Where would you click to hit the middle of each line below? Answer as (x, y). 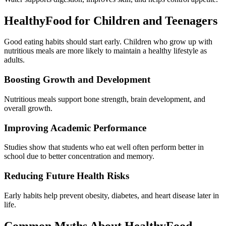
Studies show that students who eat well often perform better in (104, 147)
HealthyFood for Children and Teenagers (111, 20)
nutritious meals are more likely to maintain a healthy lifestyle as (105, 51)
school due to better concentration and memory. (79, 156)
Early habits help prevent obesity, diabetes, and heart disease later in (111, 195)
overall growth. (28, 108)
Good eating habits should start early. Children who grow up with (108, 42)
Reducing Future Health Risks (67, 176)
